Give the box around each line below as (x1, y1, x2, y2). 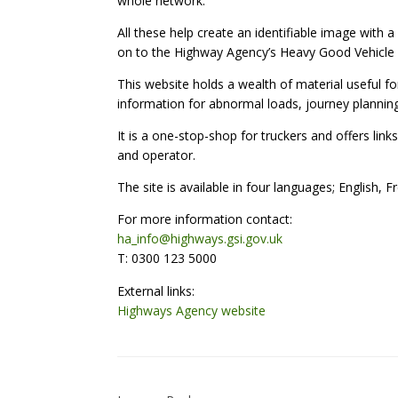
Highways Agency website (117, 302, 266, 319)
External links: (117, 283, 195, 299)
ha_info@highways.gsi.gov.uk (117, 230, 283, 247)
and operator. (117, 147, 195, 163)
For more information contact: (117, 211, 292, 227)
